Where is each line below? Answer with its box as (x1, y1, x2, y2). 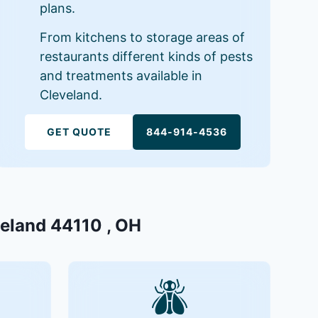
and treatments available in (39, 67, 202, 83)
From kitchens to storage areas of (39, 29, 245, 45)
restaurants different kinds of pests (39, 48, 253, 64)
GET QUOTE (46, 125, 111, 138)
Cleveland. (39, 87, 102, 102)
